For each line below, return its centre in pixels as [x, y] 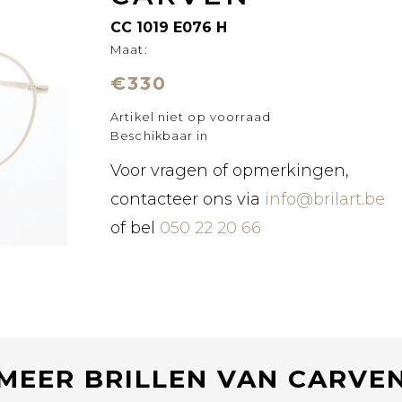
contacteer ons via [186, 199]
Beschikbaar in [160, 135]
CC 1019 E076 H [169, 27]
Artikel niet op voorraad [191, 117]
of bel [135, 228]
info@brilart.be [325, 199]
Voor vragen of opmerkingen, [230, 170]
